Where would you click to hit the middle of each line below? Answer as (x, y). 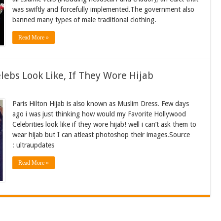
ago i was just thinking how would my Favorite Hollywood (99, 114)
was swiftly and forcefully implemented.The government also (103, 9)
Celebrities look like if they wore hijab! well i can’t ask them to (104, 124)
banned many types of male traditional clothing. (84, 19)
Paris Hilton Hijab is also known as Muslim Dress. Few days (100, 103)
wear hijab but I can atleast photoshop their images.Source (101, 134)
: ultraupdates (33, 145)
